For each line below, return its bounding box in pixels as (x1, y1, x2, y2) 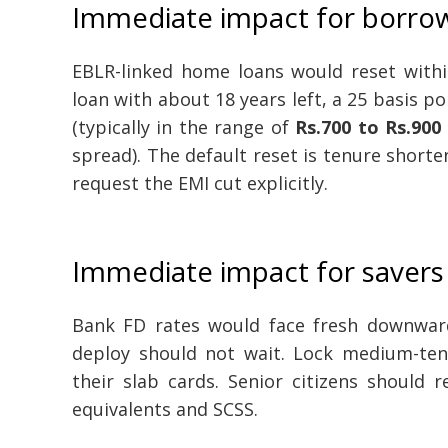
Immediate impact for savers (72, 252, 444, 291)
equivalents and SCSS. (72, 396, 258, 421)
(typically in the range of (72, 114, 296, 139)
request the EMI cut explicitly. (72, 170, 328, 195)
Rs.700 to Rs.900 (295, 114, 442, 139)
